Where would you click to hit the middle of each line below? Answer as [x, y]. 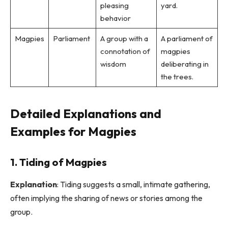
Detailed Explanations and [86, 113]
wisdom [113, 64]
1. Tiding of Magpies [59, 162]
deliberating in [184, 64]
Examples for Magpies [73, 131]
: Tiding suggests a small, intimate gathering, [134, 184]
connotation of [125, 51]
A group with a [124, 38]
